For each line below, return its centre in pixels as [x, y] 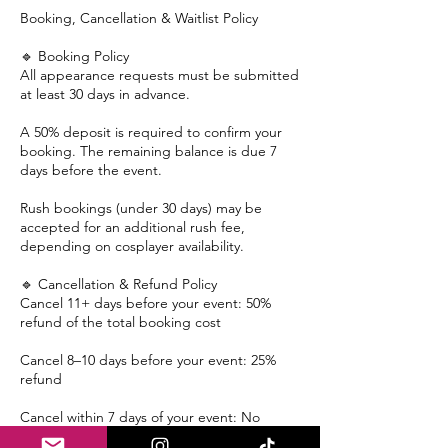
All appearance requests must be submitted [159, 74]
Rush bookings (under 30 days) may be [141, 207]
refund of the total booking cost [120, 321]
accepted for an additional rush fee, [132, 226]
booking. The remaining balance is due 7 [148, 150]
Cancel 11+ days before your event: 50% [145, 302]
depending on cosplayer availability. [132, 245]
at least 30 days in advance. [105, 93]
